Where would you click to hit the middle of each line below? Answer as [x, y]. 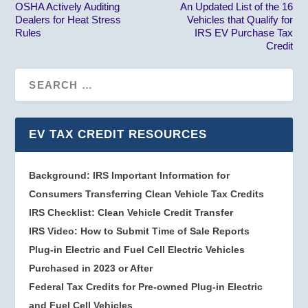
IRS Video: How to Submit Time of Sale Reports [140, 231]
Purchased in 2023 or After [91, 268]
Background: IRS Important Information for [130, 175]
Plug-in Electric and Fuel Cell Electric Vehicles [137, 250]
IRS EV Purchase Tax [243, 33]
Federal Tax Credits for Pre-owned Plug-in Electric [146, 287]
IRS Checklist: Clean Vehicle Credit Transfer [131, 212]
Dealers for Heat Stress [68, 20]
